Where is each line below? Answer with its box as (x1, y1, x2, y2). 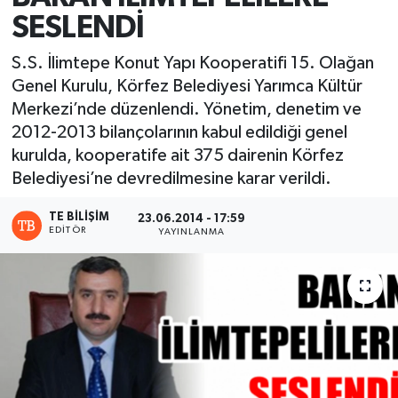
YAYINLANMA (158, 227, 226, 237)
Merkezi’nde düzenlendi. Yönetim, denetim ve (11, 99, 362, 118)
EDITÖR (49, 225, 86, 235)
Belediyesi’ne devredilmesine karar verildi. (11, 169, 331, 187)
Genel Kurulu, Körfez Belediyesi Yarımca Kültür (11, 76, 362, 95)
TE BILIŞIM (49, 211, 110, 223)
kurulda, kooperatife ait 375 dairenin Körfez (11, 146, 344, 164)
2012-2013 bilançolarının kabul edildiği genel (11, 123, 347, 141)
